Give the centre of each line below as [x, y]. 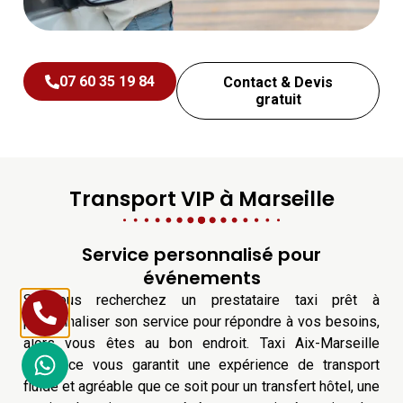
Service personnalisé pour [201, 255]
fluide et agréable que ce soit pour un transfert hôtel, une [201, 387]
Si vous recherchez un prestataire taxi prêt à [201, 300]
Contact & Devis [278, 83]
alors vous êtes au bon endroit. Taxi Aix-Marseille [201, 344]
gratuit [278, 100]
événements [201, 278]
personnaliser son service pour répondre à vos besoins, [201, 322]
